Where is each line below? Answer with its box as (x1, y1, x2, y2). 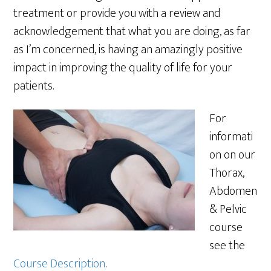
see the (209, 235, 246, 256)
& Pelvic (209, 199, 247, 220)
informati (209, 126, 253, 147)
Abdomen (209, 181, 258, 201)
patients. (13, 76, 54, 96)
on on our (209, 145, 256, 165)
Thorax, (209, 163, 245, 183)
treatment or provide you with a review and (13, 3, 221, 24)
